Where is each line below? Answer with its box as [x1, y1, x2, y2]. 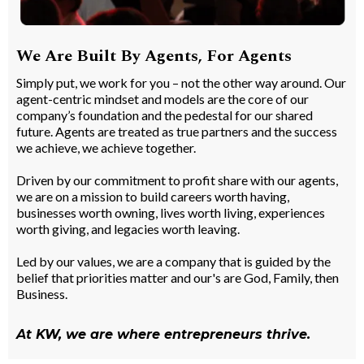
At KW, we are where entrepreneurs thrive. [16, 326, 310, 342]
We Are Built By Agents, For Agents [16, 43, 292, 68]
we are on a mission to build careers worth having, [16, 188, 289, 204]
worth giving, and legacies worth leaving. [16, 220, 240, 236]
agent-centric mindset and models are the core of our [16, 90, 309, 106]
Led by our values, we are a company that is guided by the [16, 253, 331, 269]
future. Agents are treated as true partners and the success [16, 123, 337, 139]
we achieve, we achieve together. [16, 139, 196, 155]
